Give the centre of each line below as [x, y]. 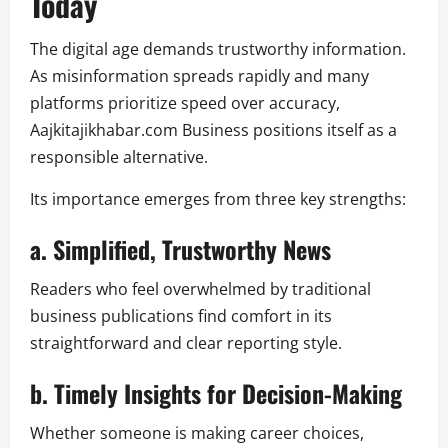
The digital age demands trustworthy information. [218, 49]
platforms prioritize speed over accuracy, [185, 103]
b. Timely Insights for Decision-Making [216, 393]
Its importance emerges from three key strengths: [218, 199]
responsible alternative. [119, 157]
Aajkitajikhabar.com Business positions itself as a [213, 130]
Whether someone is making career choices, [197, 433]
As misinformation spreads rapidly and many [199, 76]
